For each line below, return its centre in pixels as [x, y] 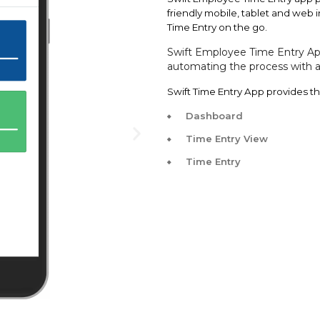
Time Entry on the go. [218, 27]
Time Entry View [227, 139]
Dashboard [214, 116]
